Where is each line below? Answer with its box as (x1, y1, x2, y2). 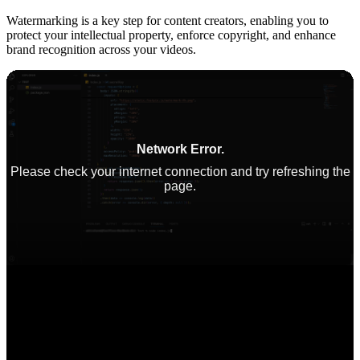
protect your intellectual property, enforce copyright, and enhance (6, 27, 336, 42)
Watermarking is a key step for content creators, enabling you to (6, 13, 329, 27)
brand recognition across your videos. (6, 42, 196, 56)
